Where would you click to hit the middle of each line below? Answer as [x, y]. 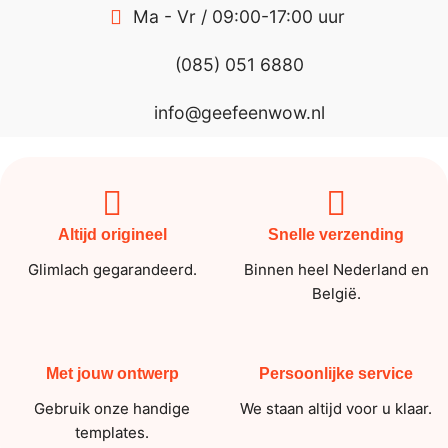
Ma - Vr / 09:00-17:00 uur [239, 17]
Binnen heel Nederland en [336, 270]
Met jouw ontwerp [112, 374]
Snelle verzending [336, 235]
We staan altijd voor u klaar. [336, 408]
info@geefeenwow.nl [239, 113]
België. [336, 294]
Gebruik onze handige [112, 408]
